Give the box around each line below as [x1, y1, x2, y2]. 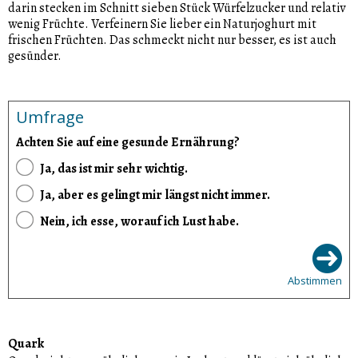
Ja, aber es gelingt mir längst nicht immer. [40, 185, 270, 204]
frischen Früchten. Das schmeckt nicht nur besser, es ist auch [8, 30, 336, 49]
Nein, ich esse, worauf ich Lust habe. [40, 212, 239, 230]
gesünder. [8, 46, 62, 65]
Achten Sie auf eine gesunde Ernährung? [16, 133, 240, 151]
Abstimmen [288, 272, 342, 288]
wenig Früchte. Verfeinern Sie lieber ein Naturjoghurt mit [8, 14, 316, 33]
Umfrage [16, 105, 84, 128]
